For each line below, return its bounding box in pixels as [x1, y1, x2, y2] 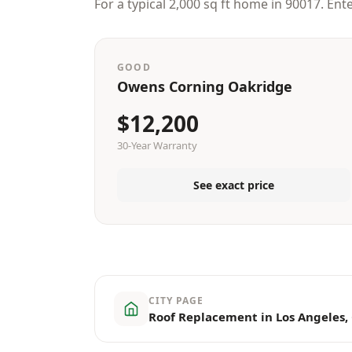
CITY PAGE [148, 293, 203, 307]
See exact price [192, 178, 274, 192]
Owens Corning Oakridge [117, 77, 292, 96]
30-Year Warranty [117, 138, 197, 152]
